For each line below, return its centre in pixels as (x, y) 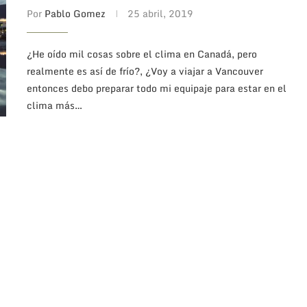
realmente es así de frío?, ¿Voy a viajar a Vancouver (145, 71)
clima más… (54, 105)
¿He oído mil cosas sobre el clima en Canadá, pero (142, 53)
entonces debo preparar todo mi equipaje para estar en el (157, 88)
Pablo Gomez (75, 13)
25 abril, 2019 (160, 13)
